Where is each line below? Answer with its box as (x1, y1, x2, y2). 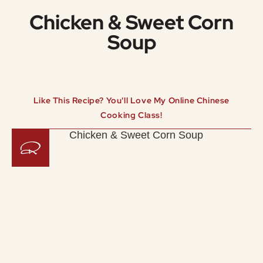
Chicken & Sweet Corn (29, 9, 234, 35)
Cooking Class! (100, 110, 163, 120)
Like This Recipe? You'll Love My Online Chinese (33, 95, 230, 106)
